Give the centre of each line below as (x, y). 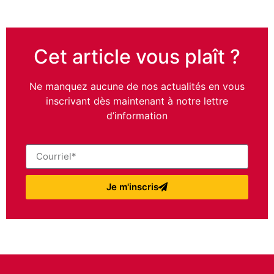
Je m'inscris (132, 187)
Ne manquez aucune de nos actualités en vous (137, 87)
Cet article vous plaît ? (137, 57)
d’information (137, 116)
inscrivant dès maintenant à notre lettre (137, 101)
